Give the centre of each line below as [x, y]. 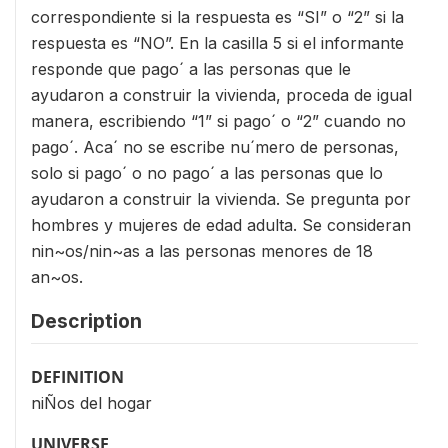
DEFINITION [77, 377]
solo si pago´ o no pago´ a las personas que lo [207, 173]
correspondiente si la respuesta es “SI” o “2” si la [217, 17]
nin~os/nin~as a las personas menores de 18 [202, 251]
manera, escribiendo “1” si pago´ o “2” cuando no [218, 121]
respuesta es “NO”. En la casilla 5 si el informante [217, 43]
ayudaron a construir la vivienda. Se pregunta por [221, 199]
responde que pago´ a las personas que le [191, 69]
